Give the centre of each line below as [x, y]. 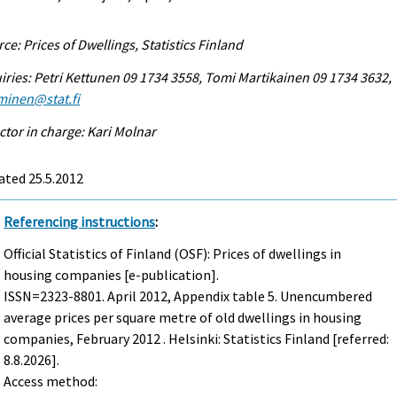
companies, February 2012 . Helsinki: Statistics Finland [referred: [197, 339]
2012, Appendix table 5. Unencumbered [255, 296]
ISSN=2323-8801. [56, 296]
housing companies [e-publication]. [112, 275]
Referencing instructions [80, 221]
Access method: [51, 381]
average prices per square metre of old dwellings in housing [183, 318]
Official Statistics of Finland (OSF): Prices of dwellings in [173, 254]
